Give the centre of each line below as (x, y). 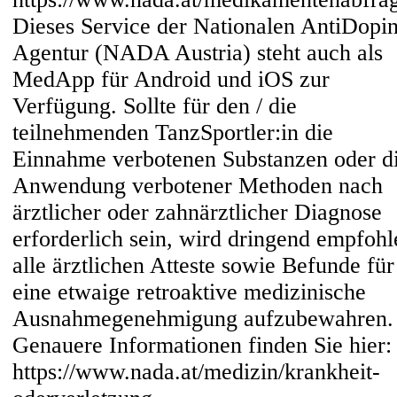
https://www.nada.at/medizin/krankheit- (196, 372)
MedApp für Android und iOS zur (171, 79)
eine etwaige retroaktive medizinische (189, 292)
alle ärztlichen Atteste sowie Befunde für (203, 265)
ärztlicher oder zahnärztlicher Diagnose (197, 212)
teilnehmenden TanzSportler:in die (173, 132)
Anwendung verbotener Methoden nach (198, 186)
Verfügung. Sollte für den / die (155, 106)
